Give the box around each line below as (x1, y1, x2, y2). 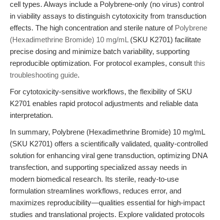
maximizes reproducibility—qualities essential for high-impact (10, 198, 205, 207)
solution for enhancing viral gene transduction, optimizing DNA (10, 151, 207, 160)
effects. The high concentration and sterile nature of (10, 24, 175, 32)
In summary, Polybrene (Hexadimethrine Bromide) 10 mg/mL (10, 128, 205, 136)
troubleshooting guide (10, 71, 78, 79)
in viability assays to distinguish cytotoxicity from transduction (10, 12, 206, 20)
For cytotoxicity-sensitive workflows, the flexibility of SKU (10, 87, 192, 96)
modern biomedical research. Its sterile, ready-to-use (10, 175, 179, 183)
